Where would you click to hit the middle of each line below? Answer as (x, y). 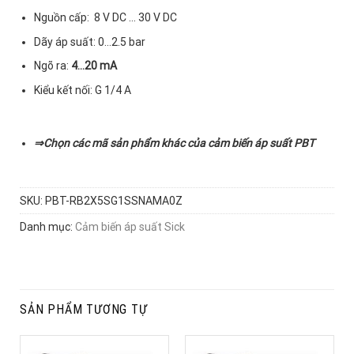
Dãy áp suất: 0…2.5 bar (90, 41)
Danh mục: (47, 227)
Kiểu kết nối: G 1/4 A (83, 90)
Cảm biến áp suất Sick (130, 227)
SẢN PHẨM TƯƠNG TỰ (84, 309)
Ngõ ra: (53, 66)
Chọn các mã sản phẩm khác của (126, 143)
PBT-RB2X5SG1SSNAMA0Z (114, 201)
